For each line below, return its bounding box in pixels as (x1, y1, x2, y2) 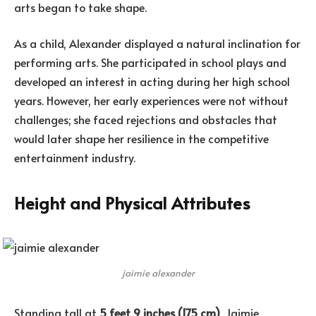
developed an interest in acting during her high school (14, 73, 290, 90)
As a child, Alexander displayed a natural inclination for (14, 35, 300, 51)
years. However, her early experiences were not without (14, 92, 288, 109)
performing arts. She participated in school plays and (14, 54, 286, 71)
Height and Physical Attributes (14, 190, 250, 214)
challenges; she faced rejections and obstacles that (14, 111, 277, 128)
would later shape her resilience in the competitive (14, 130, 269, 147)
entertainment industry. (14, 150, 135, 166)
